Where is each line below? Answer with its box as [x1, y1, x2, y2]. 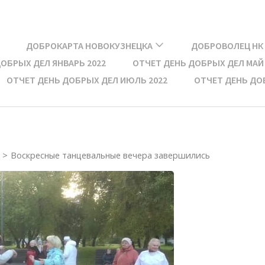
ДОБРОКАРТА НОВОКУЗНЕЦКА [26, 40, 153, 51]
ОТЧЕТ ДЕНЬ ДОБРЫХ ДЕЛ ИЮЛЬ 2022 [7, 74, 167, 86]
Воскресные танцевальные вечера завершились [11, 150, 210, 161]
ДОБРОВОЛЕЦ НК [191, 40, 263, 51]
